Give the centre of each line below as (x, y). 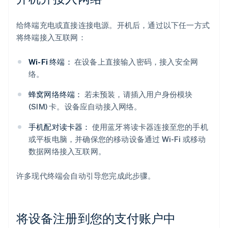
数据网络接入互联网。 (67, 151)
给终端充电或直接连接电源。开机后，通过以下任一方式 (113, 25)
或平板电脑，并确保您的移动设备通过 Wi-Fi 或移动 (117, 139)
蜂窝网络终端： (56, 94)
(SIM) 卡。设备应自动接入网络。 (85, 107)
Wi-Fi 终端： (51, 62)
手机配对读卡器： (60, 127)
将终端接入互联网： (51, 37)
